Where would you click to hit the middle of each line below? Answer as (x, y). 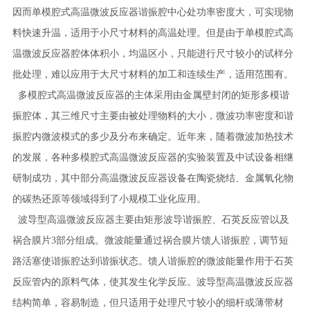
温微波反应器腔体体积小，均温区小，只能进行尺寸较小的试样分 (153, 54)
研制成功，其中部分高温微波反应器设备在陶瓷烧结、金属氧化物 (153, 178)
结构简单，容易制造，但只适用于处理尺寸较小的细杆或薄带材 (148, 303)
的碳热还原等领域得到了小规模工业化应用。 (109, 199)
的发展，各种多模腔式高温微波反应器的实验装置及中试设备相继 (153, 157)
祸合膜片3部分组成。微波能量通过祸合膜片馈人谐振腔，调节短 (150, 240)
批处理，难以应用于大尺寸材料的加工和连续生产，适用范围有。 (153, 74)
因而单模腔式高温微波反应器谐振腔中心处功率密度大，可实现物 (153, 12)
